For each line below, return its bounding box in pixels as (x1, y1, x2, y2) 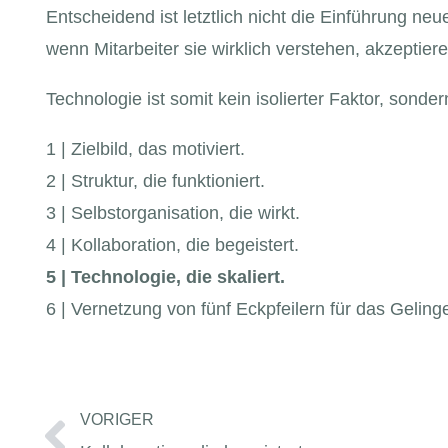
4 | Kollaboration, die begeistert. (46, 235, 300, 256)
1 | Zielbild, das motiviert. (46, 139, 251, 160)
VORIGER (80, 410, 154, 428)
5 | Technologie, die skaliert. (46, 267, 286, 288)
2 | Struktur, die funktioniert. (46, 171, 266, 192)
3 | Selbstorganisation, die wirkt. (46, 203, 301, 224)
